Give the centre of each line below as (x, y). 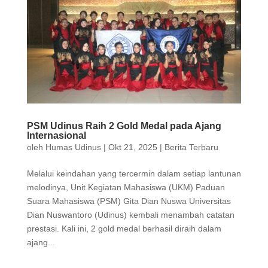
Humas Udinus (73, 147)
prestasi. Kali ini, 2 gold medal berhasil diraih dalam (124, 229)
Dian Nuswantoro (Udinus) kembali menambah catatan (130, 215)
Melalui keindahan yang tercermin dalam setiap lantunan (134, 174)
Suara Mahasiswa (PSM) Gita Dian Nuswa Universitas (129, 201)
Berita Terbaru (191, 147)
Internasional (56, 136)
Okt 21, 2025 (133, 147)
